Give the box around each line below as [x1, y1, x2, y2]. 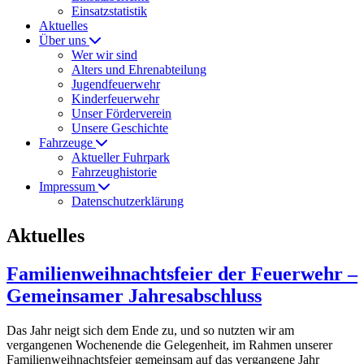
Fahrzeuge [39, 136, 96, 149]
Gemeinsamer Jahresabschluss [6, 284, 262, 306]
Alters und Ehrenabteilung [71, 63, 206, 76]
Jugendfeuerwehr [71, 77, 160, 91]
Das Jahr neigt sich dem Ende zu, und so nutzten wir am [6, 323, 294, 337]
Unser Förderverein [71, 106, 171, 120]
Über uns [39, 33, 89, 47]
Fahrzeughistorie [71, 165, 157, 179]
